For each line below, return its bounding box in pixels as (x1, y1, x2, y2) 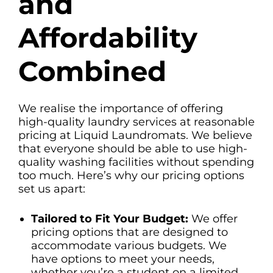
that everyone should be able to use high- (18, 141, 247, 155)
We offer (188, 211, 238, 225)
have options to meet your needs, (31, 252, 214, 266)
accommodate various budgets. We (31, 238, 227, 252)
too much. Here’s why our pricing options (18, 168, 244, 182)
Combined (18, 54, 174, 88)
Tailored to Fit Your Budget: (31, 211, 188, 225)
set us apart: (18, 182, 88, 196)
